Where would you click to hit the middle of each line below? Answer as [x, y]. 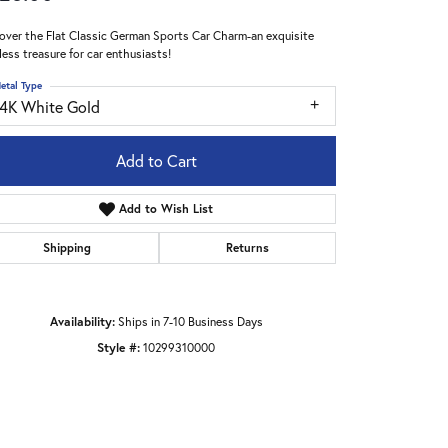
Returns [247, 248]
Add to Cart [156, 161]
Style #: [118, 347]
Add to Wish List [166, 209]
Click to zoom [266, 364]
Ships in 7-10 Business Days [190, 321]
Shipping [67, 248]
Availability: [82, 321]
